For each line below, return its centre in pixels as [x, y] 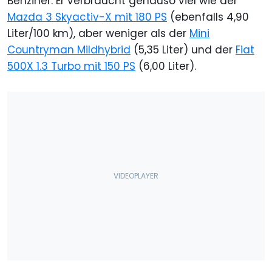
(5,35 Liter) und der [183, 50]
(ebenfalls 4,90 [208, 17]
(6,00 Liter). [166, 66]
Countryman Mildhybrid [69, 50]
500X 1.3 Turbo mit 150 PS [71, 66]
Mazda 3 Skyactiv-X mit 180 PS [87, 17]
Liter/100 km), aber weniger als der [98, 34]
